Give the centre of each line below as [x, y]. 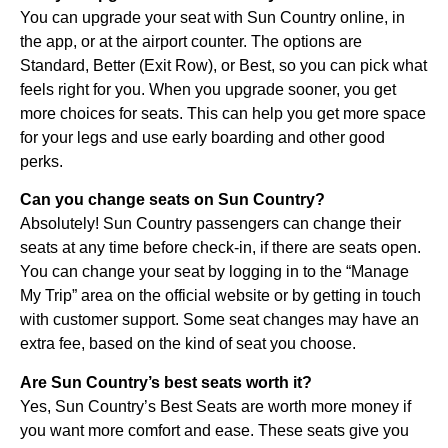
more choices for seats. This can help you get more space [223, 113]
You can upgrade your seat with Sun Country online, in [212, 17]
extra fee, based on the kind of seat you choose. [188, 344]
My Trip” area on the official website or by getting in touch [220, 296]
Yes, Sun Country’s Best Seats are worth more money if [215, 406]
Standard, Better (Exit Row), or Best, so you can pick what [223, 65]
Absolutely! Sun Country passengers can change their [210, 224]
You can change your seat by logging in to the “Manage [214, 272]
